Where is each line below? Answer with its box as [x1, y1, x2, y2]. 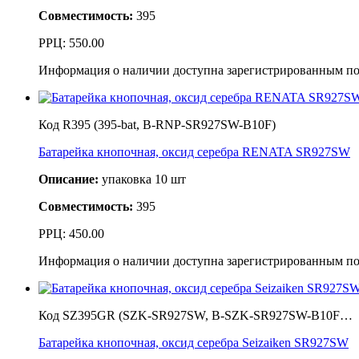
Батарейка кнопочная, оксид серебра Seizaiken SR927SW [38, 335, 349, 349]
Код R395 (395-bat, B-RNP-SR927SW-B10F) [38, 117, 276, 131]
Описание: [38, 171, 99, 186]
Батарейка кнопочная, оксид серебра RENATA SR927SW [38, 144, 350, 159]
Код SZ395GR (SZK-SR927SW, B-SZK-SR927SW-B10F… [38, 308, 353, 322]
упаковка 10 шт [99, 171, 186, 186]
